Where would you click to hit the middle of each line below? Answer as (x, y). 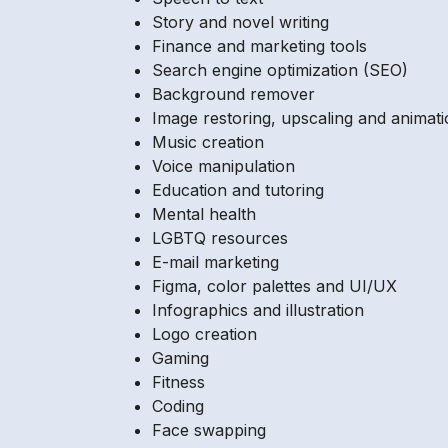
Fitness (178, 381)
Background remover (233, 93)
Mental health (204, 213)
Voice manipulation (223, 165)
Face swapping (209, 429)
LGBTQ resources (220, 237)
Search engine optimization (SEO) (280, 69)
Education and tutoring (238, 189)
